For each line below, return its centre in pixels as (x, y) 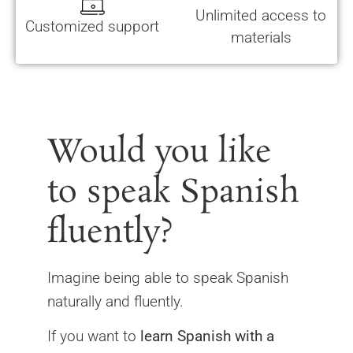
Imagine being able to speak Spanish (168, 277)
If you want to (94, 336)
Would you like (160, 152)
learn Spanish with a (207, 336)
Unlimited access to (261, 15)
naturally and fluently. (115, 301)
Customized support (92, 26)
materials (261, 37)
